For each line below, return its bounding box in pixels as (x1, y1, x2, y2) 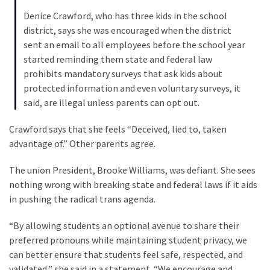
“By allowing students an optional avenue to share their (9, 219, 239, 232)
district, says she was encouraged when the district (24, 24, 231, 37)
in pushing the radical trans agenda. (9, 193, 155, 206)
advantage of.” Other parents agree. (9, 137, 155, 150)
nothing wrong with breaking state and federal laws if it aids (9, 178, 257, 191)
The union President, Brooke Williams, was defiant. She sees (9, 164, 256, 177)
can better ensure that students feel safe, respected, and (9, 248, 243, 261)
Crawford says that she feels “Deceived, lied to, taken (9, 123, 227, 136)
